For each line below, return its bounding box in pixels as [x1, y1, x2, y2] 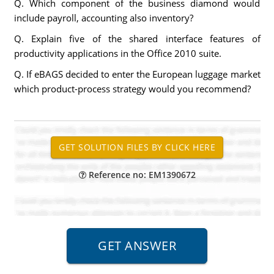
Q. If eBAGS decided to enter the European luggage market [13, 68, 261, 80]
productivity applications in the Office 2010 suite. [13, 47, 221, 59]
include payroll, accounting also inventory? [13, 12, 193, 24]
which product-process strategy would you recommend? [13, 83, 251, 95]
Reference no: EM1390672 [86, 169, 196, 180]
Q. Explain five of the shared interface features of [13, 32, 261, 45]
